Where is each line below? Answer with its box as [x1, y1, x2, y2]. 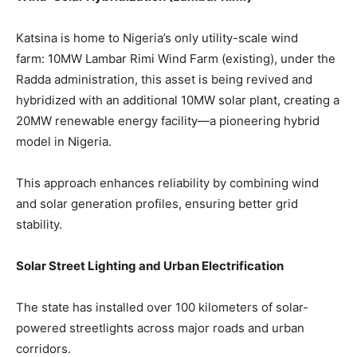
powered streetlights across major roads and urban [16, 320, 304, 336]
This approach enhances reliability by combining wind [16, 175, 319, 191]
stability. [16, 217, 62, 233]
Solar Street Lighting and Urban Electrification [16, 258, 284, 274]
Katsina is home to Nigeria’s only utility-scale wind [16, 30, 298, 46]
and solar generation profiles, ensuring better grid [16, 196, 298, 212]
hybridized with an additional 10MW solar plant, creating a [16, 92, 339, 108]
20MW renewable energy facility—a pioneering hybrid [16, 113, 320, 129]
